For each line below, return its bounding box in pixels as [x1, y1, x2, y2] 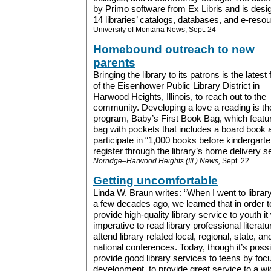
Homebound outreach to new [93, 43, 255, 56]
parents [93, 56, 135, 69]
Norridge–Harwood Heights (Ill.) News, [93, 157, 220, 165]
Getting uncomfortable [93, 174, 218, 187]
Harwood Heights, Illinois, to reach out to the [93, 91, 266, 102]
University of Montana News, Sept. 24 [93, 25, 216, 33]
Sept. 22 [220, 157, 249, 165]
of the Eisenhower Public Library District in [93, 80, 260, 91]
